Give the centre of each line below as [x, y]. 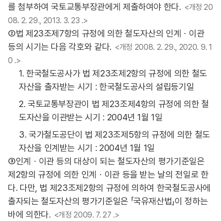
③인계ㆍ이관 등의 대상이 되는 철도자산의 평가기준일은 [106, 161]
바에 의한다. [29, 214]
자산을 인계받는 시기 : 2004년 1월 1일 [87, 148]
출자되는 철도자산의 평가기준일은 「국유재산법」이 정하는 [108, 201]
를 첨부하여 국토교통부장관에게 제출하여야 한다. [94, 7]
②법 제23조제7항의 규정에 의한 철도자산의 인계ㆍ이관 [106, 33]
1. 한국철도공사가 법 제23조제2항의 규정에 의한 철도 [113, 73]
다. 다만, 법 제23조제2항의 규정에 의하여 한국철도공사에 [110, 188]
